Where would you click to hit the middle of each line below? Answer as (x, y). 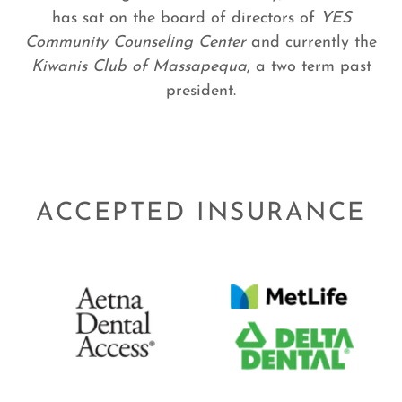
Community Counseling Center (135, 42)
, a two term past (309, 66)
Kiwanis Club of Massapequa (139, 66)
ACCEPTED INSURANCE (201, 213)
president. (201, 91)
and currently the (311, 42)
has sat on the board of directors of (186, 18)
